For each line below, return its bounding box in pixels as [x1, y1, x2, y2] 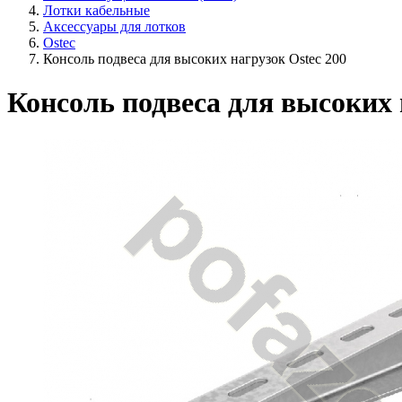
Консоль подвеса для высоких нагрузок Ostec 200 [43, 51, 346, 66]
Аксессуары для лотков [43, 19, 186, 34]
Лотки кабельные [43, 3, 150, 18]
